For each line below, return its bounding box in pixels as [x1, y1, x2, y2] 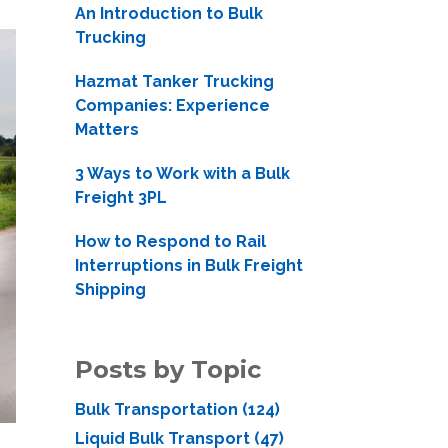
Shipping [74, 280, 146, 299]
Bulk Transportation [74, 400, 242, 419]
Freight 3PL [74, 188, 167, 207]
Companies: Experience [74, 96, 270, 115]
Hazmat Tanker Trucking [74, 72, 274, 91]
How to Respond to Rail [74, 232, 266, 251]
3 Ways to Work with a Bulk [74, 164, 290, 183]
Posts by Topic [74, 355, 261, 384]
